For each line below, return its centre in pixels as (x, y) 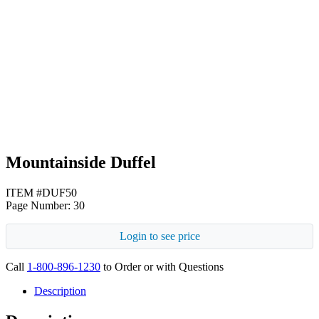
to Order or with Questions (162, 266)
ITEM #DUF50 (41, 192)
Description (60, 291)
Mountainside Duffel (81, 162)
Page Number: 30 (45, 205)
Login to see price (159, 236)
